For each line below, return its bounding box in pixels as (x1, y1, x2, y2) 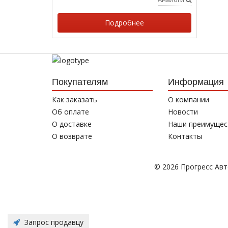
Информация (167, 77, 224, 88)
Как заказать (52, 95, 97, 105)
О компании (167, 95, 209, 105)
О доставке (52, 119, 92, 129)
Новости (167, 107, 198, 117)
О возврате (52, 131, 92, 141)
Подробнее (105, 18, 144, 27)
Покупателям (52, 77, 108, 88)
